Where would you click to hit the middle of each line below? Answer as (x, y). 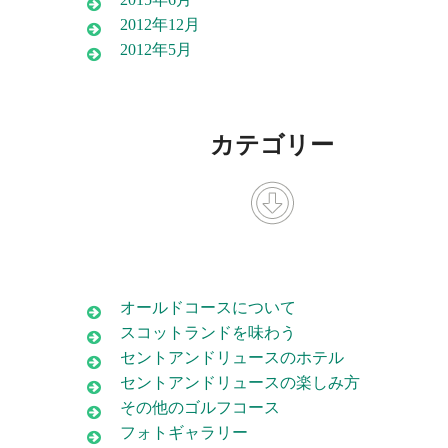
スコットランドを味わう (208, 332)
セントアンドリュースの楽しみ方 (240, 382)
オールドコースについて (208, 307)
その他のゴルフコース (200, 407)
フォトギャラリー (184, 432)
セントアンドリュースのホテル (232, 357)
